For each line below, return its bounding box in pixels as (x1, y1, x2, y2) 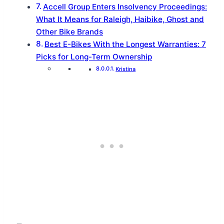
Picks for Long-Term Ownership (36, 52, 152, 62)
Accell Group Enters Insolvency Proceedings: (43, 2, 207, 12)
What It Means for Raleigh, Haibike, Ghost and (36, 14, 204, 24)
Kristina (115, 65, 136, 73)
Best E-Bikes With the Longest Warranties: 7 (44, 39, 206, 49)
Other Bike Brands (36, 27, 103, 37)
